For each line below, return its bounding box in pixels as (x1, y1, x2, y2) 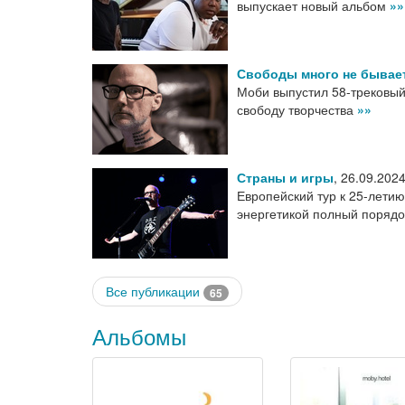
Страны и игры (237, 168, 334, 187)
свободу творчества (237, 100, 357, 119)
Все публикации (106, 282, 203, 301)
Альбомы (92, 320, 186, 353)
